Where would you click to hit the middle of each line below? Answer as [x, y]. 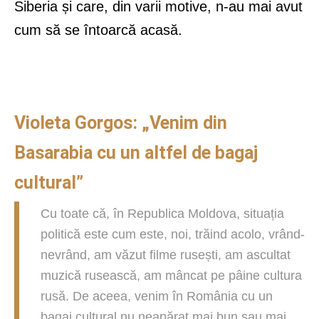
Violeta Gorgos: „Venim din [121, 122]
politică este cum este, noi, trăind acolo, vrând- [173, 234]
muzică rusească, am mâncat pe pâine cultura [171, 275]
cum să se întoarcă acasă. [98, 30]
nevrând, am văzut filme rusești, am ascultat [166, 255]
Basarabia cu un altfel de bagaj [136, 152]
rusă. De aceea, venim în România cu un [157, 296]
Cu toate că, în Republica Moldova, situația [162, 213]
